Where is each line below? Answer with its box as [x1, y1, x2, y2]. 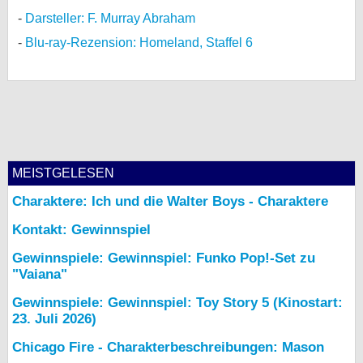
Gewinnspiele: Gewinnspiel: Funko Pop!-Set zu [12, 250, 315, 267]
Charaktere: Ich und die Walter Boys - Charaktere [12, 194, 328, 210]
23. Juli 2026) [12, 311, 96, 327]
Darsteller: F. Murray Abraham [25, 11, 195, 26]
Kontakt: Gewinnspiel [12, 222, 151, 238]
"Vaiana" [12, 267, 67, 283]
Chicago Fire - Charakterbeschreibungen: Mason [12, 340, 324, 356]
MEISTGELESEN [12, 166, 114, 181]
